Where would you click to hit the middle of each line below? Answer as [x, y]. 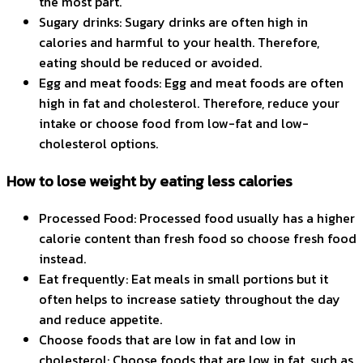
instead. [62, 258]
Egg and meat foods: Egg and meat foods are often [191, 83]
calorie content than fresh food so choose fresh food [198, 238]
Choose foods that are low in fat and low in [167, 339]
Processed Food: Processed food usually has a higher [197, 218]
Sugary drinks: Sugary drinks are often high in [173, 22]
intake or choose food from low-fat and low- [174, 124]
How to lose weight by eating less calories [149, 180]
